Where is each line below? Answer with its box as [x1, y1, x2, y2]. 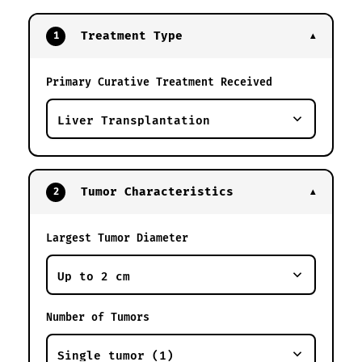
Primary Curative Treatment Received [46, 75, 272, 89]
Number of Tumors [46, 310, 149, 324]
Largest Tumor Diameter [46, 231, 188, 245]
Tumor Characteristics [74, 184, 234, 199]
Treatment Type [74, 28, 183, 43]
